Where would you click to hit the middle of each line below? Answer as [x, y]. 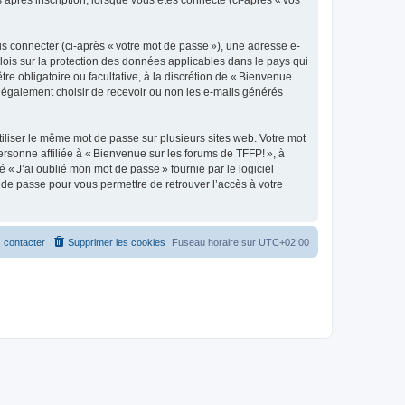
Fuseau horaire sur [215, 242]
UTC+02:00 [284, 242]
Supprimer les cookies [117, 242]
